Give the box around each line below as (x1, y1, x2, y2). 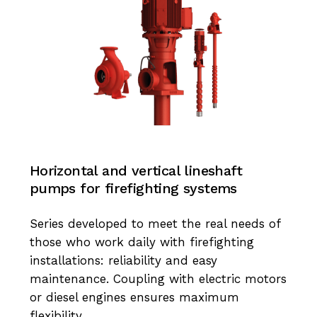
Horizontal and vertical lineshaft (29, 161, 243, 179)
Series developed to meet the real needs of (29, 216, 280, 231)
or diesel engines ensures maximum (29, 289, 239, 304)
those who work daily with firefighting (29, 234, 254, 249)
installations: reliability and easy (29, 253, 217, 267)
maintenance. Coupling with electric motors (29, 271, 287, 286)
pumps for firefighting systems (29, 179, 237, 197)
